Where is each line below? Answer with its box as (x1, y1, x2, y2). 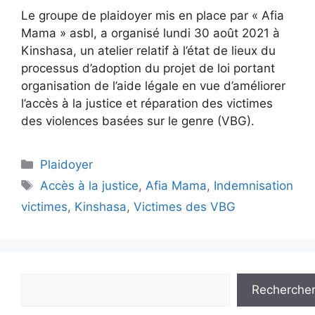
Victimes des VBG (134, 200, 236, 214)
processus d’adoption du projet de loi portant (21, 61, 275, 75)
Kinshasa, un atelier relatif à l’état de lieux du (21, 44, 276, 58)
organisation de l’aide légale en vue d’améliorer (21, 79, 285, 93)
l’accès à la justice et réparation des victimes (21, 96, 273, 110)
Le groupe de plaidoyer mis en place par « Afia (21, 8, 284, 22)
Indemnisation (214, 179, 294, 193)
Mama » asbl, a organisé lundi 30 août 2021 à (21, 26, 280, 40)
